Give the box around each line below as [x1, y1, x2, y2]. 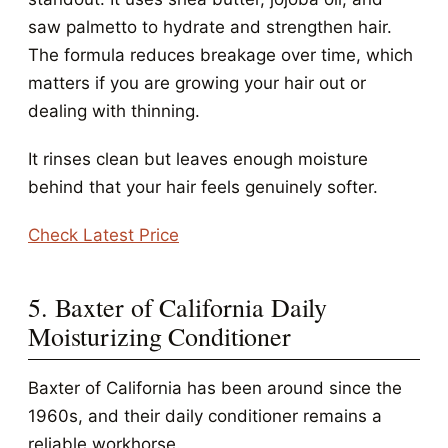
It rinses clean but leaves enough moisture [28, 149, 368, 169]
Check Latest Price [28, 225, 179, 245]
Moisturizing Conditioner [28, 319, 291, 353]
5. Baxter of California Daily [28, 290, 328, 324]
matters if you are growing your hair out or [28, 73, 366, 93]
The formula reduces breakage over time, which [28, 45, 413, 65]
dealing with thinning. [28, 101, 200, 121]
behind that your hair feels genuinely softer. [28, 177, 378, 197]
